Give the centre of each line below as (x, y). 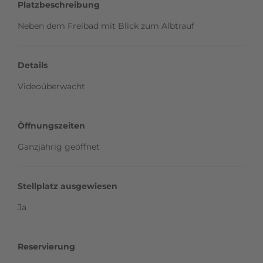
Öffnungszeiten (51, 126)
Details (33, 65)
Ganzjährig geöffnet (59, 147)
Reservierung (46, 247)
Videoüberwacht (51, 87)
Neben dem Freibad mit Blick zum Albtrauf (106, 26)
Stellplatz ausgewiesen (68, 186)
